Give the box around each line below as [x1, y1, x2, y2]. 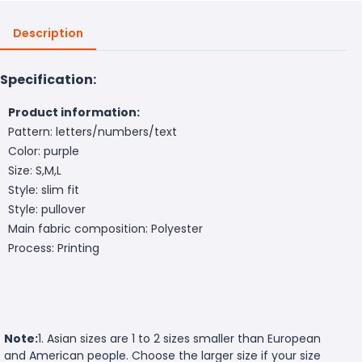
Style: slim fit [8, 181, 79, 198]
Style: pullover [8, 200, 86, 217]
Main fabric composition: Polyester [8, 220, 203, 237]
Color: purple [8, 142, 79, 159]
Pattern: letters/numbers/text [8, 123, 177, 140]
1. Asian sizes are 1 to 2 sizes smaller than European [38, 330, 321, 347]
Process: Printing [8, 239, 99, 256]
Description [13, 24, 83, 41]
